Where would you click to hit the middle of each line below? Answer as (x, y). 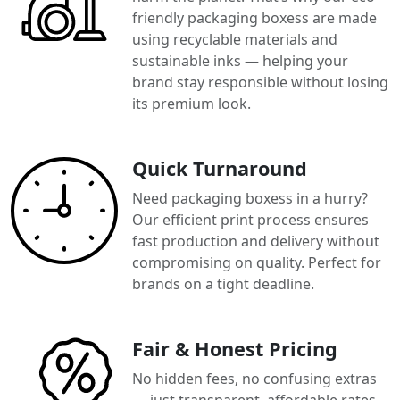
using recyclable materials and (235, 39)
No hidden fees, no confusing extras (254, 378)
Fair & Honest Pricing (235, 348)
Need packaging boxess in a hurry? (250, 198)
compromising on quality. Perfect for (257, 262)
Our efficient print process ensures (250, 219)
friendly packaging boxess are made (254, 17)
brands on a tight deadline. (223, 283)
